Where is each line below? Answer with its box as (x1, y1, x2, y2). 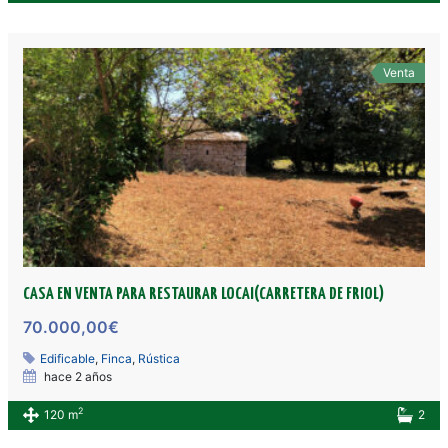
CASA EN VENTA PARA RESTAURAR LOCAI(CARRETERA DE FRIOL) (23, 285, 385, 303)
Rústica (138, 350, 181, 366)
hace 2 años (41, 368, 113, 384)
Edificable (40, 350, 96, 366)
